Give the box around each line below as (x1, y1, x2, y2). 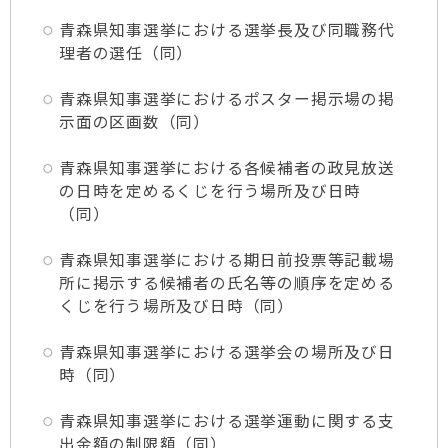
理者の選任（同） (59, 41, 194, 64)
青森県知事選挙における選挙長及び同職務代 (59, 18, 395, 41)
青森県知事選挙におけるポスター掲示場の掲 (59, 87, 395, 110)
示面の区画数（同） (59, 110, 211, 133)
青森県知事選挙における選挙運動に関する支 (59, 409, 395, 432)
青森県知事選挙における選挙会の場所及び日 (59, 340, 395, 363)
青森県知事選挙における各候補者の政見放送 (59, 156, 395, 179)
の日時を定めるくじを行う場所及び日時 (59, 179, 362, 202)
